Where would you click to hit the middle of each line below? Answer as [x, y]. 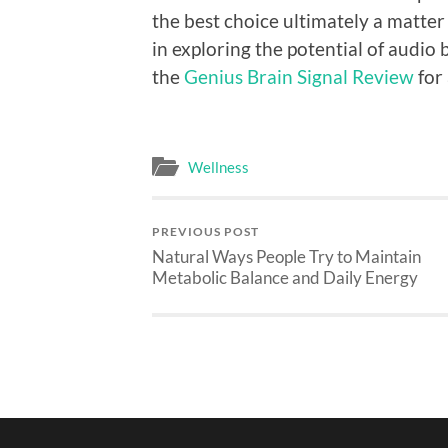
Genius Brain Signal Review [299, 76]
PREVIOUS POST [205, 232]
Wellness [218, 167]
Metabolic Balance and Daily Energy [285, 278]
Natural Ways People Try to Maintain [286, 257]
